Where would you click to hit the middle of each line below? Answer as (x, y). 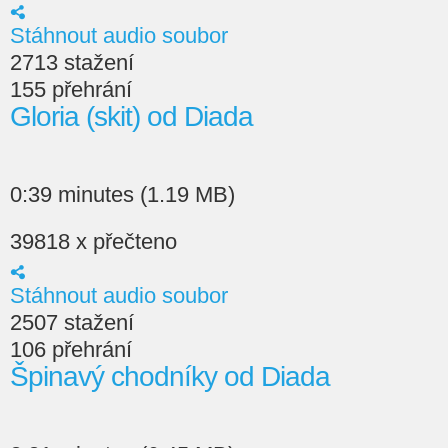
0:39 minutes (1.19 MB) (122, 194)
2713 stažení (72, 62)
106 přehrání (71, 349)
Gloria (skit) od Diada (131, 116)
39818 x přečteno (93, 241)
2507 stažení (72, 322)
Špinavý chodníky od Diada (170, 376)
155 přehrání (71, 89)
